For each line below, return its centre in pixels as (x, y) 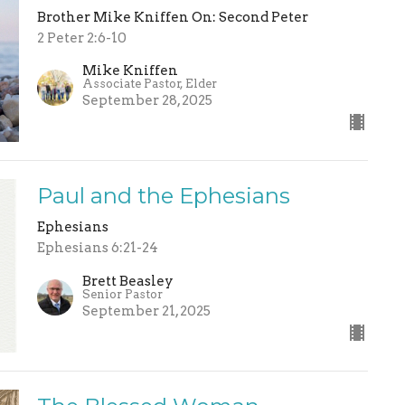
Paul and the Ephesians (163, 196)
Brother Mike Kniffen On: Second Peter (172, 17)
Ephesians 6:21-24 (97, 248)
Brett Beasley (127, 281)
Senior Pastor (122, 294)
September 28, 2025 (147, 101)
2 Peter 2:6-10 (81, 38)
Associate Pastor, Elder (149, 84)
